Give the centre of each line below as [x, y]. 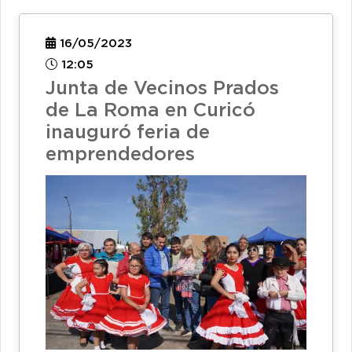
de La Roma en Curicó [150, 111]
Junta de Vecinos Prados [162, 89]
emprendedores [120, 155]
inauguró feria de [128, 133]
